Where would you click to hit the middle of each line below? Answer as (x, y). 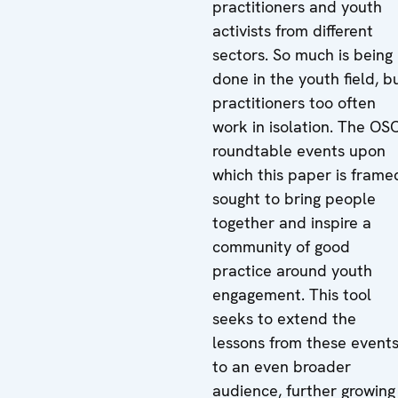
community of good (281, 247)
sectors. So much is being (302, 55)
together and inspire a (292, 223)
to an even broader (282, 366)
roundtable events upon (299, 151)
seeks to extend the (284, 318)
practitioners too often (294, 103)
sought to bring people (294, 199)
